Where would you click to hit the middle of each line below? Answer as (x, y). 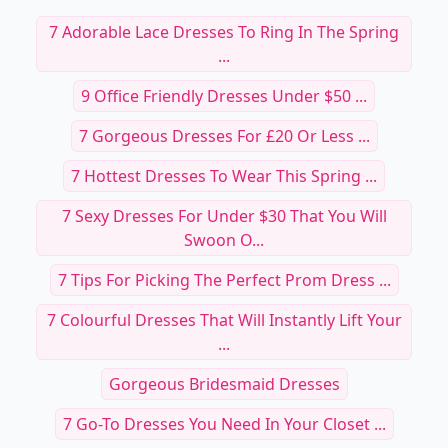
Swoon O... (224, 240)
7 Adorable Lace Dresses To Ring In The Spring (224, 32)
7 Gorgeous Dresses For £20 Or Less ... (224, 136)
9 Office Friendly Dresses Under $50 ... (224, 96)
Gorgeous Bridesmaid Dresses (224, 384)
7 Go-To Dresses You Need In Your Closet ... (224, 424)
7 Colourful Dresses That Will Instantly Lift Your (224, 320)
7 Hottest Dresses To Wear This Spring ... (224, 176)
